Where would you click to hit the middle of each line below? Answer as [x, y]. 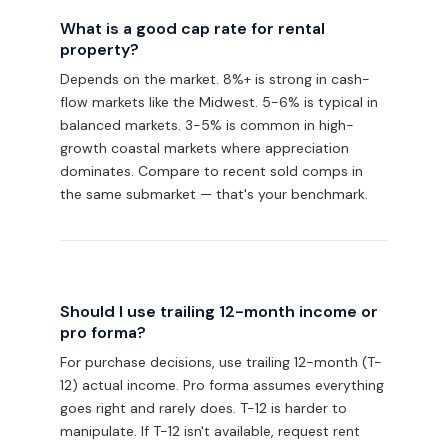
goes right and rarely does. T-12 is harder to [203, 408]
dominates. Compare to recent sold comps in [211, 171]
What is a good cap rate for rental [192, 28]
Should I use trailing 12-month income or [219, 311]
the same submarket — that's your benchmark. [214, 194]
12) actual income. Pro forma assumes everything [222, 385]
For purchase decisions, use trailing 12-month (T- [221, 362]
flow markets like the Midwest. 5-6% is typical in [219, 102]
